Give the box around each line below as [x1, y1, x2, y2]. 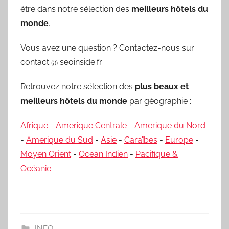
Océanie [20, 164, 51, 174]
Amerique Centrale [56, 121, 127, 131]
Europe [165, 135, 193, 145]
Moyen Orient [20, 149, 71, 159]
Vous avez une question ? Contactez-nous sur [20, 43, 194, 53]
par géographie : [127, 96, 191, 106]
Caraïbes [124, 135, 157, 145]
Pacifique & [135, 149, 178, 159]
